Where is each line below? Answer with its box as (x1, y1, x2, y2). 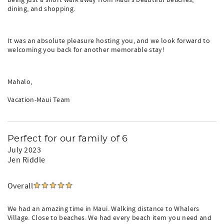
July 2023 (7, 145, 41, 155)
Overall (7, 181, 33, 191)
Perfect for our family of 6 (7, 134, 128, 143)
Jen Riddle (7, 155, 45, 165)
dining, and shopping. (7, 4, 75, 13)
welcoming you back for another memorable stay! (7, 45, 165, 54)
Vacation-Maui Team (7, 95, 70, 104)
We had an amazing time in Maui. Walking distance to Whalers (7, 204, 199, 213)
